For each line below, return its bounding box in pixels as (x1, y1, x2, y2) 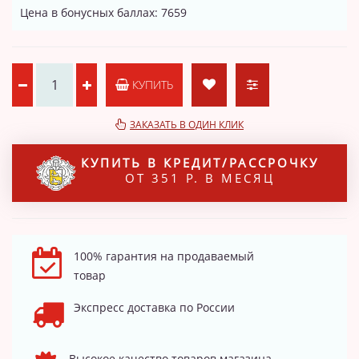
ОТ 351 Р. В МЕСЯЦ (124, 169, 275, 186)
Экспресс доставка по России (74, 299, 235, 315)
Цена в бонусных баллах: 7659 (20, 4, 187, 20)
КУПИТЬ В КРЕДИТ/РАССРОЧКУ (80, 154, 319, 171)
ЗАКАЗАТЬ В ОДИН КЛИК (130, 117, 244, 131)
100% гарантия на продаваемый (74, 248, 254, 264)
